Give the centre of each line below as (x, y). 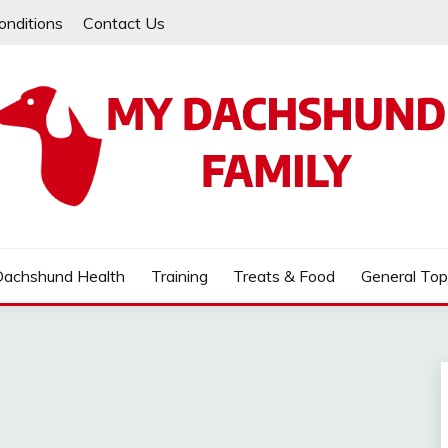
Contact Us (124, 22)
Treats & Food (284, 276)
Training (179, 276)
